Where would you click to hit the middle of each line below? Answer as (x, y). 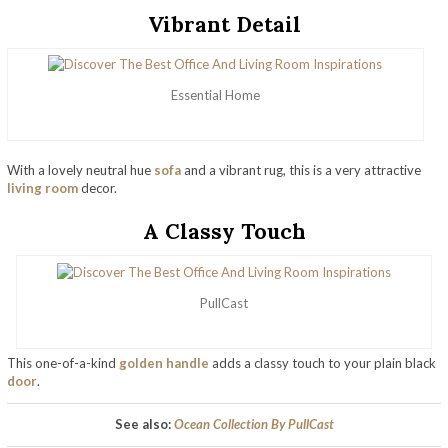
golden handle (164, 363)
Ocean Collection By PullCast (253, 424)
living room (42, 188)
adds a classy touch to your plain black (322, 363)
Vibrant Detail (224, 24)
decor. (97, 188)
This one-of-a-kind (63, 363)
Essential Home (215, 95)
